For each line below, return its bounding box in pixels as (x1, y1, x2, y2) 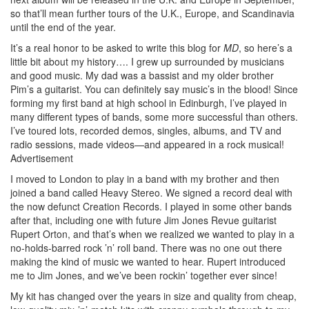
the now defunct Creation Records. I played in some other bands (10, 199, 292, 213)
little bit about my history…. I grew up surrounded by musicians (10, 54, 284, 68)
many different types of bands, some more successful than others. (10, 109, 298, 123)
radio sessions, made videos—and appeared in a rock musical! (10, 137, 284, 151)
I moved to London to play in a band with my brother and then (10, 171, 279, 186)
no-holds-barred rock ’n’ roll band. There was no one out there (10, 240, 282, 255)
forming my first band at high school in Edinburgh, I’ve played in (10, 95, 287, 110)
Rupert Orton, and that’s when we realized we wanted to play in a (10, 226, 295, 241)
